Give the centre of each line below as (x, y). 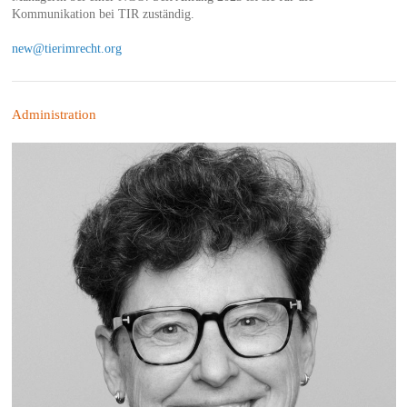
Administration (54, 115)
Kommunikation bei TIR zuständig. (103, 15)
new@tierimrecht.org (66, 49)
